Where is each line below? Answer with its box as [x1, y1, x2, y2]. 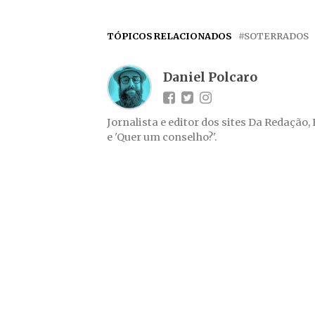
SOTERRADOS [244, 30, 309, 41]
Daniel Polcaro [163, 69, 257, 85]
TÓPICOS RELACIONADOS [107, 30, 231, 41]
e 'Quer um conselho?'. [107, 130, 217, 143]
